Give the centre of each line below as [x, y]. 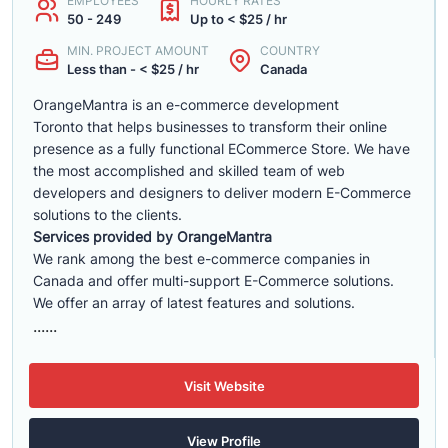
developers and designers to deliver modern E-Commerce [222, 192]
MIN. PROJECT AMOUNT [138, 50]
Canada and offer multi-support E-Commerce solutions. [213, 280]
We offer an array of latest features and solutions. [194, 302]
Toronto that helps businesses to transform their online [210, 126]
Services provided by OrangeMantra [152, 236]
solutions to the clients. [107, 214]
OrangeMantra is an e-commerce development [186, 104]
